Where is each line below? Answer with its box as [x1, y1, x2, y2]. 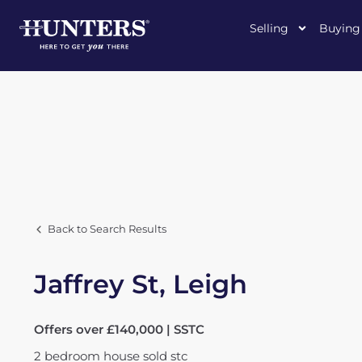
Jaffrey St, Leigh [34, 268, 247, 300]
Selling [250, 21, 288, 36]
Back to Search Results [48, 223, 166, 235]
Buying [319, 21, 360, 36]
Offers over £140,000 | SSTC [34, 322, 204, 337]
